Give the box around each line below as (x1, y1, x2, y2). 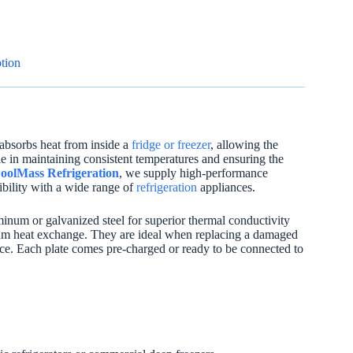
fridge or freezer (132, 137, 210, 151)
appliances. (197, 180, 255, 194)
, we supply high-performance (119, 165, 268, 180)
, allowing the (210, 137, 278, 151)
